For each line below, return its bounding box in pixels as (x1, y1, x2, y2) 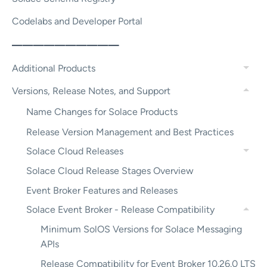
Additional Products (12, 63, 95, 74)
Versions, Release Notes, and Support (12, 85, 170, 97)
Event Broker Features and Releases (26, 184, 178, 196)
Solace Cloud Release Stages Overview (26, 164, 194, 176)
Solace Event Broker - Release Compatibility (26, 204, 215, 216)
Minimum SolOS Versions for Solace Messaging (41, 223, 242, 235)
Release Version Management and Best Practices (26, 126, 234, 138)
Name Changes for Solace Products (26, 106, 178, 118)
